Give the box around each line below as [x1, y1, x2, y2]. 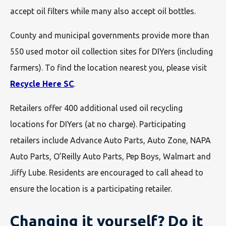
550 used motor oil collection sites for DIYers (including [10, 46, 213, 56]
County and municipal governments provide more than [10, 30, 209, 40]
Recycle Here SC [10, 79, 74, 88]
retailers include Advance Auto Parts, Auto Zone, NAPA [10, 135, 211, 145]
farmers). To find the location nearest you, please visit [10, 63, 207, 72]
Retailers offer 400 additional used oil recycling [10, 103, 183, 112]
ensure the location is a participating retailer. [10, 184, 172, 193]
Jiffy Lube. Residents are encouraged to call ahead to [10, 167, 203, 177]
